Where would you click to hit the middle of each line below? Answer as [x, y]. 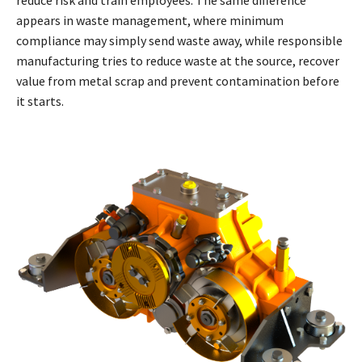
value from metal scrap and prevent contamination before [178, 80]
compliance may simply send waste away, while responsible [179, 40]
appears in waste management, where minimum [150, 20]
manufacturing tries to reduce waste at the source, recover [178, 60]
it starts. [40, 101]
